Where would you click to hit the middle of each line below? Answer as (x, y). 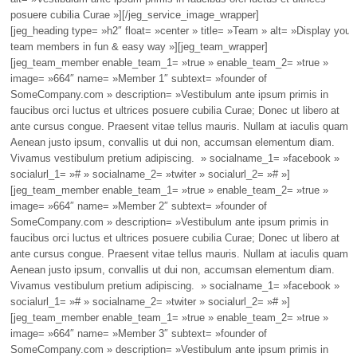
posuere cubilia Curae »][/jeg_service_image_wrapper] (134, 15)
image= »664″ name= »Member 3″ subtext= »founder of (138, 333)
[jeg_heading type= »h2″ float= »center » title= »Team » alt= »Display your (182, 31)
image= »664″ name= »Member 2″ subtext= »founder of (138, 206)
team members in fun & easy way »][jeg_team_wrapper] (139, 47)
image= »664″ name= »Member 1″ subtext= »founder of (138, 78)
